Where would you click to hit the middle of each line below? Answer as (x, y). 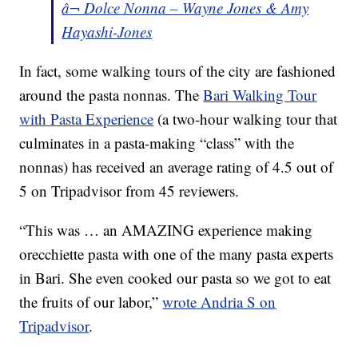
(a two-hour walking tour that (246, 119)
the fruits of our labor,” (91, 302)
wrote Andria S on (219, 302)
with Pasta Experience (87, 119)
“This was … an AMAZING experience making (166, 230)
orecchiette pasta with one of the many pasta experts (177, 254)
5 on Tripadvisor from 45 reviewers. (129, 191)
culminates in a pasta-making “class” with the (157, 143)
